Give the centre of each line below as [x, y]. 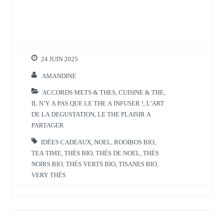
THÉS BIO [79, 153]
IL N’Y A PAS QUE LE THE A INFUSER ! [88, 104]
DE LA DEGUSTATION [63, 114]
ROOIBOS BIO [134, 142]
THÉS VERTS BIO [91, 164]
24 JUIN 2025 [60, 59]
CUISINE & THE [141, 93]
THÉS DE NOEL [118, 153]
